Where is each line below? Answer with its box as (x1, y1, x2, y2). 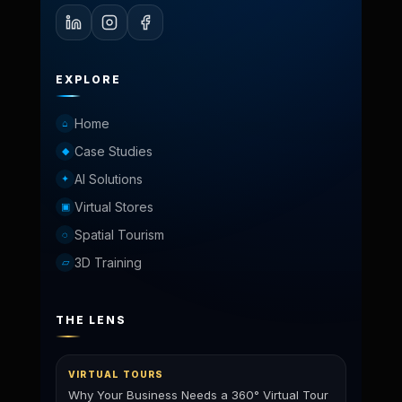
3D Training (74, 255, 142, 270)
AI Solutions (74, 171, 143, 187)
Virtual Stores (74, 199, 153, 214)
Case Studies (74, 144, 153, 159)
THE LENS (56, 313, 127, 327)
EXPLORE (56, 73, 121, 86)
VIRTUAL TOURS (68, 369, 164, 380)
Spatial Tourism (74, 227, 164, 242)
